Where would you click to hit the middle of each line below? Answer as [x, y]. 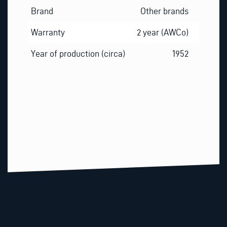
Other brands [165, 11]
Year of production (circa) [78, 54]
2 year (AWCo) [163, 32]
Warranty [48, 32]
